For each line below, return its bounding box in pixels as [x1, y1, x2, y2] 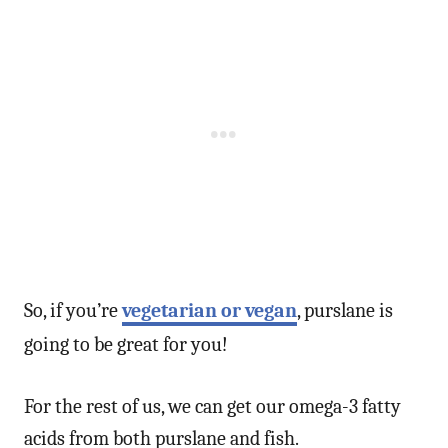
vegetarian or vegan [122, 298, 297, 322]
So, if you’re [24, 298, 122, 322]
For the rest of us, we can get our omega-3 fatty [24, 394, 401, 418]
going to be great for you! [24, 332, 228, 356]
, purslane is [297, 298, 393, 322]
